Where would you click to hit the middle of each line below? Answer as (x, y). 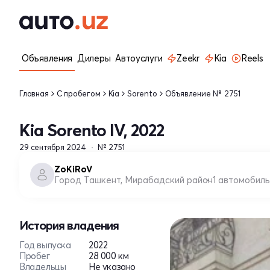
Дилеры (94, 58)
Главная (34, 93)
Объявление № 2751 (203, 93)
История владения (69, 225)
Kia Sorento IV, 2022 (92, 130)
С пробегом (78, 93)
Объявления (47, 58)
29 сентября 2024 (53, 147)
